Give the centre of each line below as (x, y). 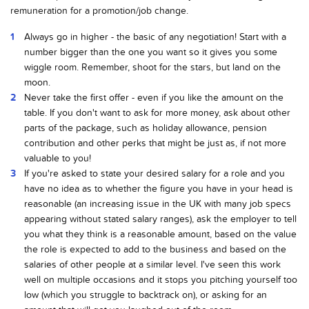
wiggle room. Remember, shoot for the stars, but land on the (152, 67)
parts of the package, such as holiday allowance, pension (146, 128)
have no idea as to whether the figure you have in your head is (159, 188)
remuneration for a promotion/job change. (99, 10)
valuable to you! (58, 158)
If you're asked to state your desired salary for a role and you (154, 173)
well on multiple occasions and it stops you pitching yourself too (161, 279)
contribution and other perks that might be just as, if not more (155, 143)
